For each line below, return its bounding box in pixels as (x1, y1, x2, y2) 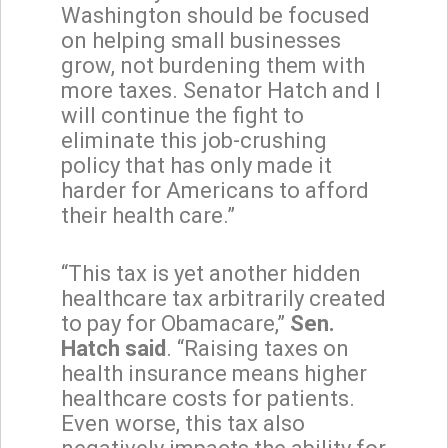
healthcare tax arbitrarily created (61, 285, 386, 311)
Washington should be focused (61, 2, 370, 28)
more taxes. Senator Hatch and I (61, 77, 381, 103)
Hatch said (61, 335, 166, 361)
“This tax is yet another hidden (61, 260, 361, 286)
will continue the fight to (61, 102, 304, 128)
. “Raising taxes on (166, 335, 349, 361)
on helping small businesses (61, 27, 341, 53)
